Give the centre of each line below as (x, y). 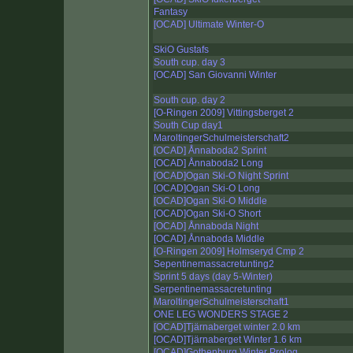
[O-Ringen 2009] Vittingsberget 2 (224, 113)
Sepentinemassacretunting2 (214, 264)
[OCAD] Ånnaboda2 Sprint (210, 151)
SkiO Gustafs (181, 50)
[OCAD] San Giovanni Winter (215, 75)
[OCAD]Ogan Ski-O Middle (210, 201)
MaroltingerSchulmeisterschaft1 (221, 302)
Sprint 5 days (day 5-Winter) (213, 277)
